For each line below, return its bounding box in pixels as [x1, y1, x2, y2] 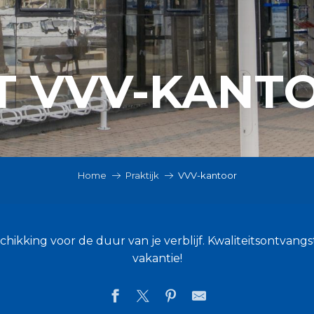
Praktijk [125, 170, 159, 181]
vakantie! [132, 252, 182, 265]
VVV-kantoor [177, 170, 237, 181]
